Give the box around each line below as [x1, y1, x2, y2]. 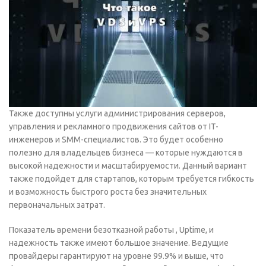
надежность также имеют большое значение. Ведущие [9, 238, 229, 248]
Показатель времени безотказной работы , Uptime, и [9, 225, 214, 235]
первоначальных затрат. [9, 200, 105, 210]
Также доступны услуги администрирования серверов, [9, 109, 226, 118]
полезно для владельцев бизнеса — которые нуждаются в [9, 148, 243, 157]
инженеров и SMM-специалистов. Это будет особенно [9, 135, 223, 144]
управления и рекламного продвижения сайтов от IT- [9, 122, 218, 131]
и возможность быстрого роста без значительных [9, 187, 207, 197]
